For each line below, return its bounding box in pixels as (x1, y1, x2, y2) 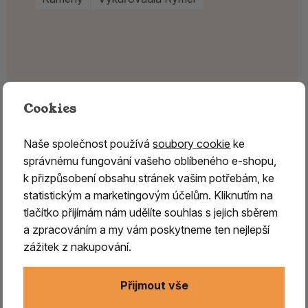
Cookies (23, 99, 77, 118)
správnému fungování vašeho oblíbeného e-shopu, (23, 153, 277, 168)
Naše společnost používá (23, 136, 153, 151)
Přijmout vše (120, 278, 188, 293)
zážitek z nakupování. (23, 239, 132, 254)
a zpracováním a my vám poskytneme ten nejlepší (23, 222, 270, 236)
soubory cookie (153, 136, 231, 151)
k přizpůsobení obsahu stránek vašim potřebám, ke (23, 170, 275, 185)
